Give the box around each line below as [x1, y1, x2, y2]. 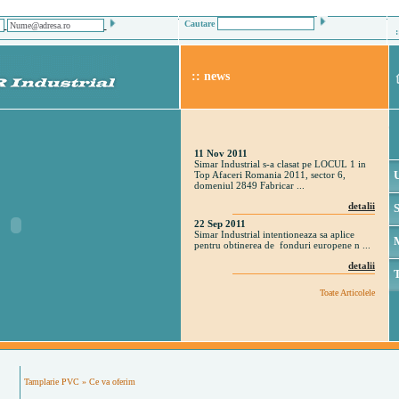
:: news [181, 69, 230, 83]
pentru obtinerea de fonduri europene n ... [194, 240, 370, 250]
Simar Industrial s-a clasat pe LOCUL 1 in [194, 159, 366, 169]
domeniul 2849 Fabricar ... [194, 180, 305, 191]
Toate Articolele [320, 288, 375, 297]
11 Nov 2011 [194, 148, 248, 159]
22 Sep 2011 [194, 218, 246, 229]
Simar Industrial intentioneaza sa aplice [194, 229, 354, 240]
